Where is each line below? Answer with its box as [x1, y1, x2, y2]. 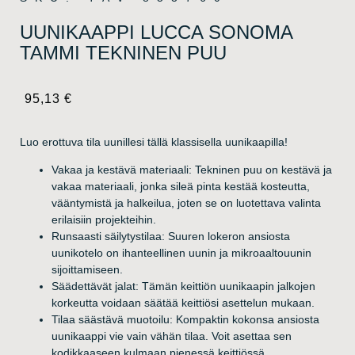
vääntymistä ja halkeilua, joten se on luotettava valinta [52, 196, 322, 209]
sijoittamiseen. [52, 262, 124, 276]
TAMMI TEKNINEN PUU [20, 41, 227, 63]
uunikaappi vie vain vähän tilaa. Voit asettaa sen [52, 329, 292, 342]
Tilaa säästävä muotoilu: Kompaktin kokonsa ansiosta [52, 312, 320, 326]
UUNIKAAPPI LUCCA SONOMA [20, 21, 293, 43]
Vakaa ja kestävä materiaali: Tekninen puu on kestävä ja [52, 162, 333, 176]
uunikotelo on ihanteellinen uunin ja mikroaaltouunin [52, 246, 312, 259]
